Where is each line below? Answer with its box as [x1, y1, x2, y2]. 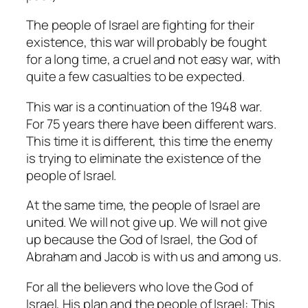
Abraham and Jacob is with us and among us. [26, 247, 281, 266]
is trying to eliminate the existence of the [26, 148, 261, 167]
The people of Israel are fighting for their [26, 16, 254, 34]
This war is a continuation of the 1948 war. [26, 97, 262, 115]
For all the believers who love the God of [26, 277, 253, 296]
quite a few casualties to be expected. [26, 67, 245, 86]
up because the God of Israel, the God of [26, 230, 257, 249]
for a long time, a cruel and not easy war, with [26, 50, 281, 69]
